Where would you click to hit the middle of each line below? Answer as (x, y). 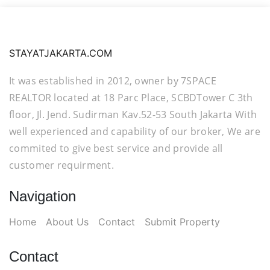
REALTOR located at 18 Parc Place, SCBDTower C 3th (131, 98)
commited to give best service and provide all (116, 148)
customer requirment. (62, 165)
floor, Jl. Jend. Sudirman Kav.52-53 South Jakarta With (133, 115)
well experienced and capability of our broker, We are (135, 131)
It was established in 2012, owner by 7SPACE (113, 81)
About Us (67, 222)
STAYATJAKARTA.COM (61, 53)
